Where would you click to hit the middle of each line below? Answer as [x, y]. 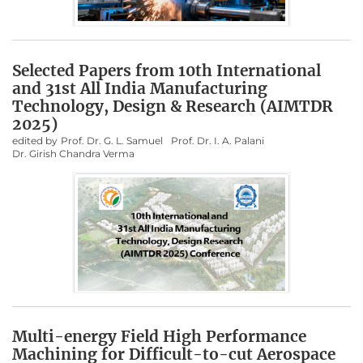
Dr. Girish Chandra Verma [73, 153]
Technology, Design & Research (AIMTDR [173, 106]
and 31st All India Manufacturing [140, 88]
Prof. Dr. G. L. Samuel [112, 140]
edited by [35, 140]
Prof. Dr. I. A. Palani [218, 140]
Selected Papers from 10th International [167, 70]
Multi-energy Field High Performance [159, 337]
